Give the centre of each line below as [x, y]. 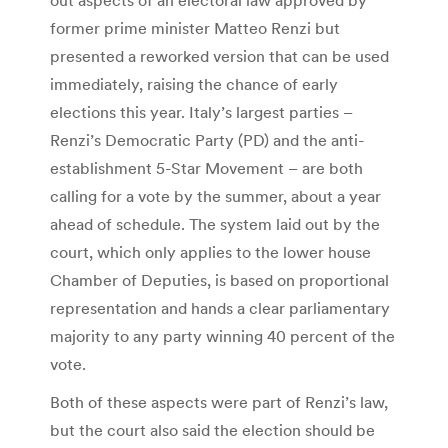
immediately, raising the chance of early [194, 83]
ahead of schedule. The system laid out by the [215, 223]
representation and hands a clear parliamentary [220, 307]
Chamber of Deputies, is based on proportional [219, 279]
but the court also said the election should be [212, 429]
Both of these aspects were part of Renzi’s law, [219, 401]
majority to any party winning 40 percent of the [222, 335]
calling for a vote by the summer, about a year [215, 195]
